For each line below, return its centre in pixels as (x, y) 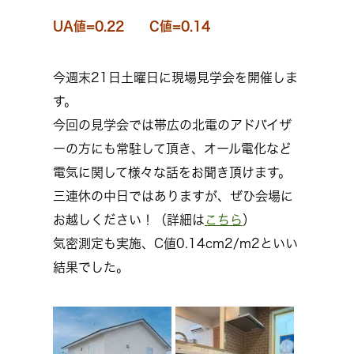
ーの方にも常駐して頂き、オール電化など (172, 149)
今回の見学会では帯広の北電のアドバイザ (172, 125)
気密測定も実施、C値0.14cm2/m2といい (175, 243)
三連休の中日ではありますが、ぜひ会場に (173, 196)
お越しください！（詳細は (129, 220)
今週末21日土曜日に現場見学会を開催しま (175, 77)
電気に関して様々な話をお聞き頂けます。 (172, 172)
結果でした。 (91, 267)
